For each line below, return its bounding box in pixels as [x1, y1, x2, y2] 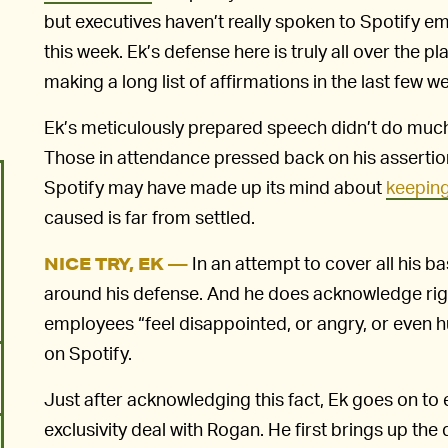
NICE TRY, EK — [44, 252, 188, 274]
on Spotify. [44, 340, 132, 364]
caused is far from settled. [44, 204, 255, 228]
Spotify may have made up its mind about [44, 174, 386, 198]
